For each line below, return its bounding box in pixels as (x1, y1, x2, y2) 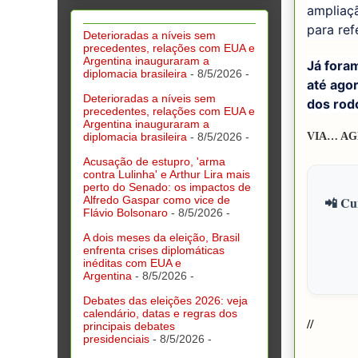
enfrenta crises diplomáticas (83, 243, 225, 257)
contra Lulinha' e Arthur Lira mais (83, 167, 250, 181)
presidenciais (83, 332, 149, 345)
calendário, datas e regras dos (83, 306, 237, 320)
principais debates (83, 319, 175, 332)
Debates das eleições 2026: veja (83, 293, 248, 307)
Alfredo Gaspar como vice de (83, 193, 230, 206)
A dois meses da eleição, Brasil (83, 230, 240, 244)
